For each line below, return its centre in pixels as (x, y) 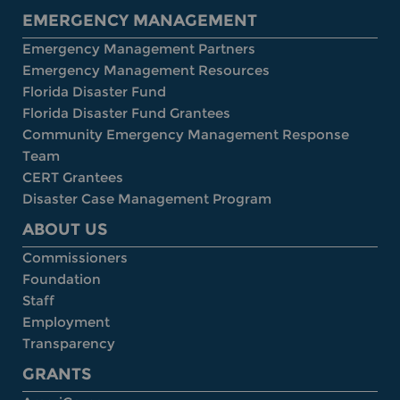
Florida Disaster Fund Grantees (126, 113)
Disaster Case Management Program (147, 199)
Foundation (62, 279)
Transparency (69, 344)
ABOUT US (65, 230)
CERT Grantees (73, 178)
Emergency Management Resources (146, 71)
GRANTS (57, 375)
